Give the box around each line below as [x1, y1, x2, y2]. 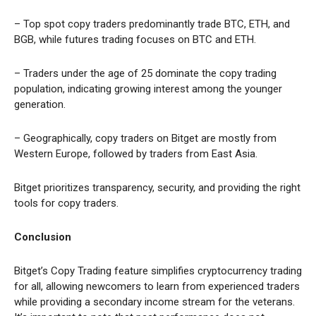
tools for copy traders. [14, 197, 119, 210]
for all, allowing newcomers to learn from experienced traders [14, 280, 300, 293]
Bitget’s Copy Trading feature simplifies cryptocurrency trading [14, 265, 302, 278]
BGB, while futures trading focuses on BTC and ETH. [14, 33, 256, 47]
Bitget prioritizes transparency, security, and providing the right [14, 181, 300, 195]
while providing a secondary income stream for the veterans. [14, 296, 295, 309]
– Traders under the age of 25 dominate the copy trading [14, 67, 276, 80]
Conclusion [14, 231, 71, 244]
